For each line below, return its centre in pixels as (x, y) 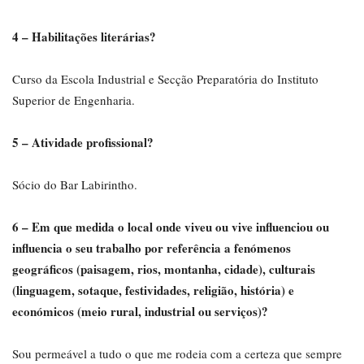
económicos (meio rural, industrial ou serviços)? (140, 311)
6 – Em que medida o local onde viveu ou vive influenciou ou (171, 227)
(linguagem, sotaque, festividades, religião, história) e (153, 290)
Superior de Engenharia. (74, 100)
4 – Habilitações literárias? (84, 37)
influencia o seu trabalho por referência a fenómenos (152, 248)
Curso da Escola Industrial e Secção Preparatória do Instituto (165, 79)
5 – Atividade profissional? (83, 142)
